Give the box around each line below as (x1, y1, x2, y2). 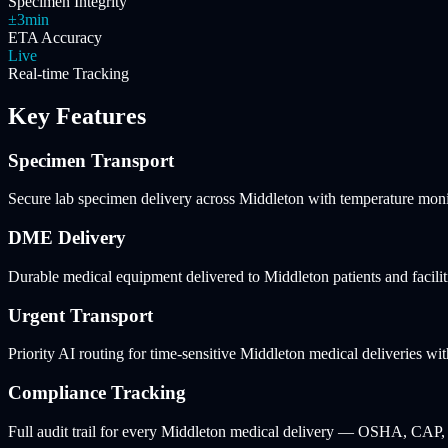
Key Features (8, 102, 146, 129)
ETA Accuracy (8, 28, 102, 46)
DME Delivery (8, 227, 126, 249)
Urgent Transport (8, 304, 153, 326)
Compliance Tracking (8, 381, 186, 403)
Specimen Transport (8, 149, 174, 171)
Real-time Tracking (8, 64, 129, 82)
